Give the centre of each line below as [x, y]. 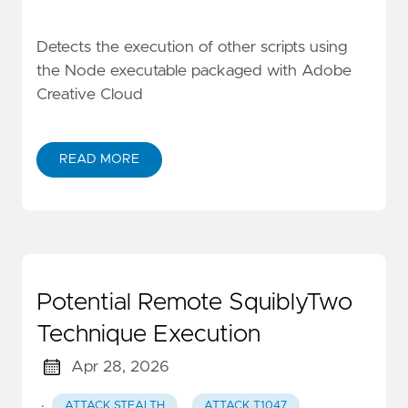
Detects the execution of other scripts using [192, 48]
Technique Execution [148, 334]
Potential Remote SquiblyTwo [194, 302]
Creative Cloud [90, 95]
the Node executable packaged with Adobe [194, 71]
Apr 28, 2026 [120, 367]
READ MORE [99, 159]
